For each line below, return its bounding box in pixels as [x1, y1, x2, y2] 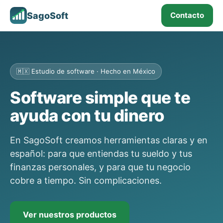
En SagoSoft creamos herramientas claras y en [10, 135, 208, 145]
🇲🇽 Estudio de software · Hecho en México [16, 67, 155, 75]
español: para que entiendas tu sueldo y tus [10, 148, 192, 159]
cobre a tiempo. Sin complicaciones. [10, 175, 162, 186]
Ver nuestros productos [23, 210, 116, 220]
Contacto [170, 10, 204, 20]
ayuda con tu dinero [10, 106, 164, 125]
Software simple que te [10, 88, 190, 108]
